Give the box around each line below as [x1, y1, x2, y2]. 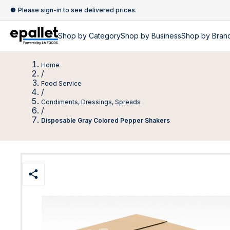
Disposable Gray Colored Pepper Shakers [41, 117, 170, 124]
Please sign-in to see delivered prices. [18, 6, 137, 14]
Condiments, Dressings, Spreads [41, 98, 141, 106]
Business [151, 31, 181, 40]
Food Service [41, 80, 82, 87]
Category [89, 31, 121, 40]
